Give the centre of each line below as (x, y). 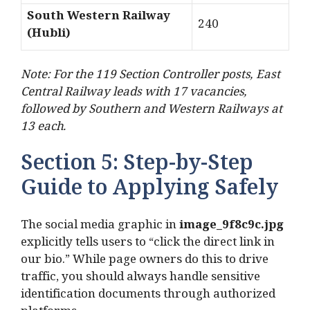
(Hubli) (49, 36)
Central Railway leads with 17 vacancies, (134, 94)
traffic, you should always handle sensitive (140, 280)
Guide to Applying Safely (149, 193)
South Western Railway (99, 19)
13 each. (43, 129)
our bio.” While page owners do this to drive (145, 262)
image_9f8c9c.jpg (231, 228)
